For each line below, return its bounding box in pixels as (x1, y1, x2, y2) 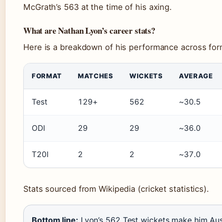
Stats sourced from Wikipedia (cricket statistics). (23, 183, 209, 194)
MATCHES (78, 71, 113, 80)
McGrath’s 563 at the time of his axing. (23, 1, 172, 12)
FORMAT (32, 71, 62, 80)
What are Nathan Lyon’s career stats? (23, 24, 155, 37)
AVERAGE (179, 71, 213, 80)
